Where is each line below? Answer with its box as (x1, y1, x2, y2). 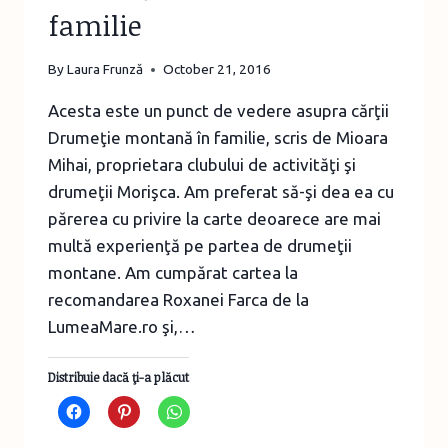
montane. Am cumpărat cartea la (48, 263, 298, 283)
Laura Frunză (67, 61, 144, 78)
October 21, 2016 (163, 61, 272, 78)
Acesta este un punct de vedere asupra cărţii (48, 101, 389, 121)
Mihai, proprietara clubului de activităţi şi (48, 155, 356, 175)
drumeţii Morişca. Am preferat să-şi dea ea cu (48, 182, 394, 202)
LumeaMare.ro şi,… (48, 317, 196, 337)
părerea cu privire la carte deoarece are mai (48, 209, 381, 229)
